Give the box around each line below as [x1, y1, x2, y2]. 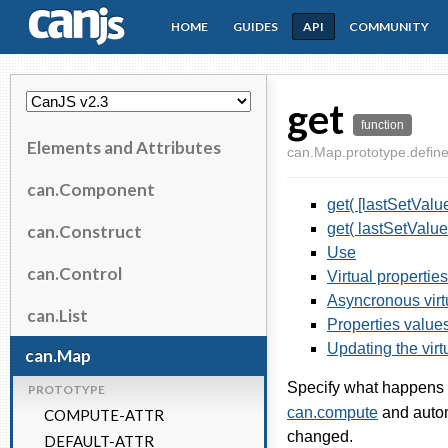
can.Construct [27, 220, 142, 242]
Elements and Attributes [27, 136, 221, 158]
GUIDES [233, 19, 278, 34]
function [361, 118, 404, 132]
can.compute [287, 404, 378, 421]
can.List [27, 304, 88, 326]
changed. [287, 428, 353, 445]
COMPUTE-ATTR [44, 405, 164, 424]
